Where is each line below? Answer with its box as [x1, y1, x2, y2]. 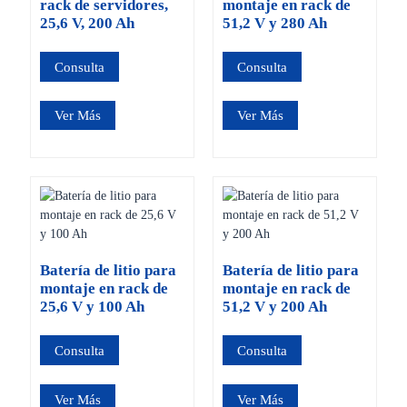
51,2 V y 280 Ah [222, 15, 327, 32]
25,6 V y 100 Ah [39, 298, 144, 316]
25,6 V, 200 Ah [39, 15, 134, 32]
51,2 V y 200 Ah [222, 298, 327, 316]
